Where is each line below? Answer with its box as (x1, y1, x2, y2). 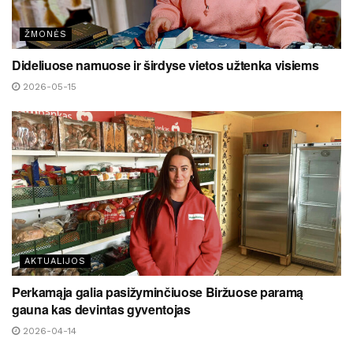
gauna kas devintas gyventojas (12, 300, 191, 318)
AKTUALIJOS (24, 256, 86, 266)
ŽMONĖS (24, 29, 67, 39)
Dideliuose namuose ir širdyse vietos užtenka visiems (12, 56, 319, 74)
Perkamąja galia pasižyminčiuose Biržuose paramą (12, 283, 303, 301)
